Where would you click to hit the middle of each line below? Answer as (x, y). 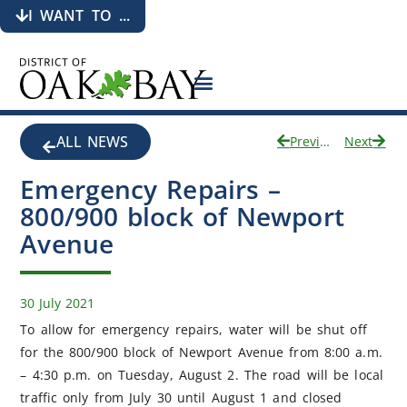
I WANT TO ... (79, 15)
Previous (324, 142)
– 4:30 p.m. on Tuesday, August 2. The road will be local (202, 375)
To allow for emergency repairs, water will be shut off (194, 330)
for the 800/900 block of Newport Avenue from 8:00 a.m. (201, 352)
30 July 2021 (58, 303)
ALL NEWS (92, 141)
